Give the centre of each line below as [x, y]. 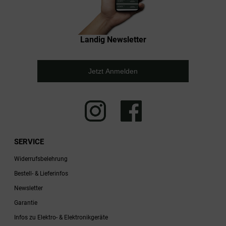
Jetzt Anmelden [113, 71]
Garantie [26, 203]
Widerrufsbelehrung [41, 159]
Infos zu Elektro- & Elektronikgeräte [61, 217]
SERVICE [29, 142]
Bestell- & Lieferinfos [41, 173]
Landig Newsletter [113, 39]
